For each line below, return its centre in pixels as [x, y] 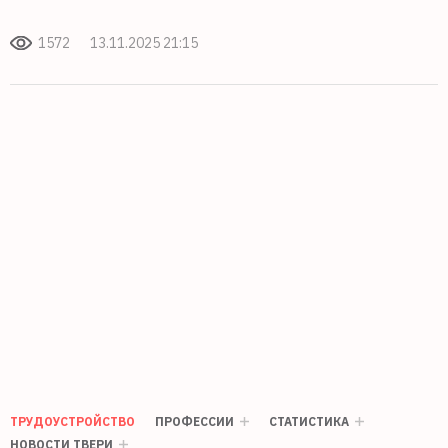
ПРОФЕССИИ [194, 421]
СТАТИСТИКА [309, 421]
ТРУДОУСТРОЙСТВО [72, 421]
